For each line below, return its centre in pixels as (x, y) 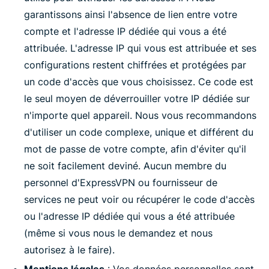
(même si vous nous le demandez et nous (118, 233)
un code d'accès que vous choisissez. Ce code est (139, 82)
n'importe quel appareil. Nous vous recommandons (140, 115)
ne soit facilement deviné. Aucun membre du (125, 166)
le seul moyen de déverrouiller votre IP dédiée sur (137, 98)
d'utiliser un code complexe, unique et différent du (139, 132)
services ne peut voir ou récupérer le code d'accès (139, 199)
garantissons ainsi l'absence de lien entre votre (131, 14)
